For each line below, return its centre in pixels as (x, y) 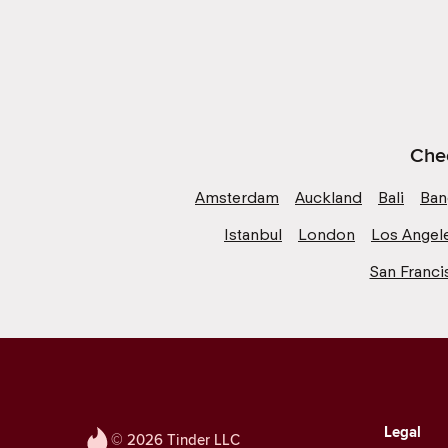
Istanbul (253, 234)
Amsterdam (237, 197)
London (326, 234)
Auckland (328, 197)
